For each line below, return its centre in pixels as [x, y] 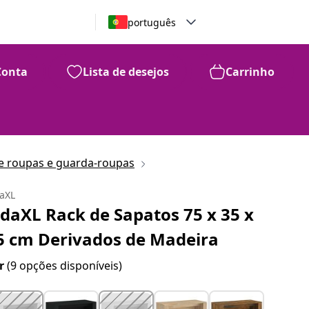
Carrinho [250, 72]
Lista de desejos [126, 72]
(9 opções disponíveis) [65, 266]
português [151, 22]
